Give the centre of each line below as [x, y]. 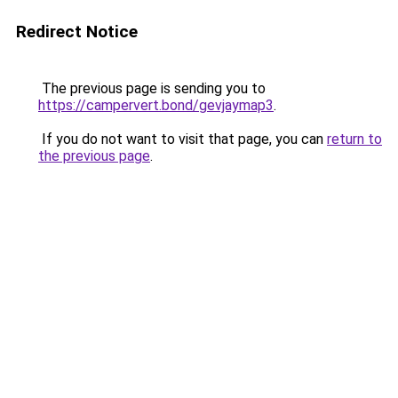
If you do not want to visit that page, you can [183, 139]
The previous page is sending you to [152, 88]
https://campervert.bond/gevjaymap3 [156, 105]
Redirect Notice [77, 32]
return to [354, 139]
